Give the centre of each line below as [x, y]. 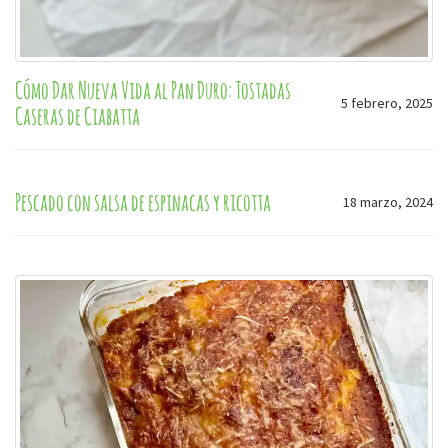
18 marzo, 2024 [388, 201]
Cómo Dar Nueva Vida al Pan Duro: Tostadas [153, 89]
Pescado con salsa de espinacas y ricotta [143, 201]
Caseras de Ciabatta [77, 115]
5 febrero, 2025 [387, 102]
